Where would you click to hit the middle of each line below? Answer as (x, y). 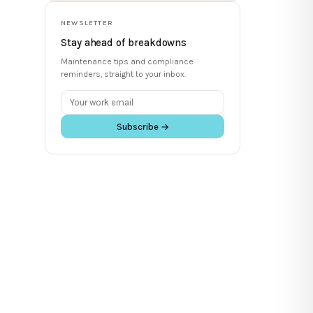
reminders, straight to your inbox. (123, 74)
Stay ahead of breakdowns (124, 43)
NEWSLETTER (87, 23)
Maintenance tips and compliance (127, 61)
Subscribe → (143, 127)
